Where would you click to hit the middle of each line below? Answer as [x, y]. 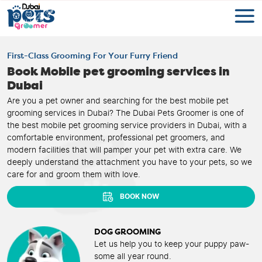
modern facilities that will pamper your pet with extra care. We [124, 150]
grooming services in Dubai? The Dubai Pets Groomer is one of [125, 113]
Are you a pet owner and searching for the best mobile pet [118, 101]
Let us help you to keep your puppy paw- [172, 244]
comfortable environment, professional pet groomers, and [116, 138]
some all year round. [133, 256]
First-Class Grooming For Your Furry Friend [92, 56]
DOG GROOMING [128, 232]
